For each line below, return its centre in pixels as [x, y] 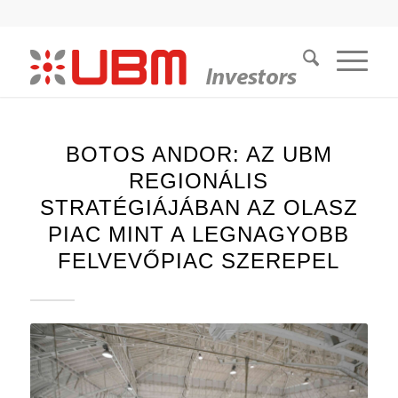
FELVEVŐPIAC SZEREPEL [199, 261]
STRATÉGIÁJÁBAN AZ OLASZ [199, 207]
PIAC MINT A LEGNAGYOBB [199, 234]
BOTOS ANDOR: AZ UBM [199, 154]
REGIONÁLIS [199, 181]
